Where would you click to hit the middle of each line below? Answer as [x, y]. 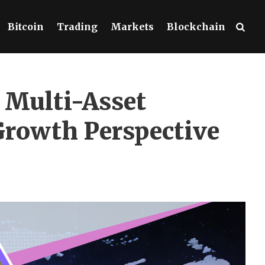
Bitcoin [25, 26]
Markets [132, 26]
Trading [77, 26]
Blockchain [196, 26]
